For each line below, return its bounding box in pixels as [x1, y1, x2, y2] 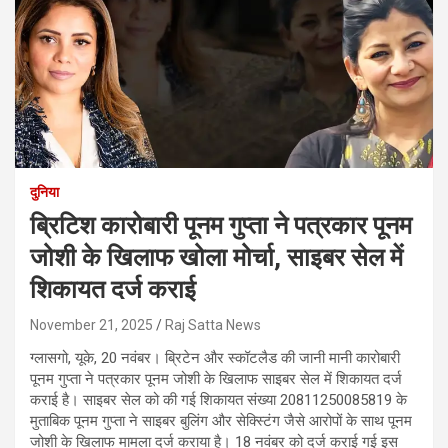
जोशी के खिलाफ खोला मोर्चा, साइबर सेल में [30, 242, 403, 272]
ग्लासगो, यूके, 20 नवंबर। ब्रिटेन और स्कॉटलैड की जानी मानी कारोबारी [30, 348, 400, 367]
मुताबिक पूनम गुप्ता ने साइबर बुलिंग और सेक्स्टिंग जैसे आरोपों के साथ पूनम [30, 411, 412, 430]
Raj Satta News [165, 316, 261, 333]
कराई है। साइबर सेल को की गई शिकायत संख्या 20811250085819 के [30, 390, 407, 409]
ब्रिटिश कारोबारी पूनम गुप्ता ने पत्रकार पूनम [30, 210, 412, 240]
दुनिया [30, 183, 59, 200]
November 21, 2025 [30, 316, 153, 333]
